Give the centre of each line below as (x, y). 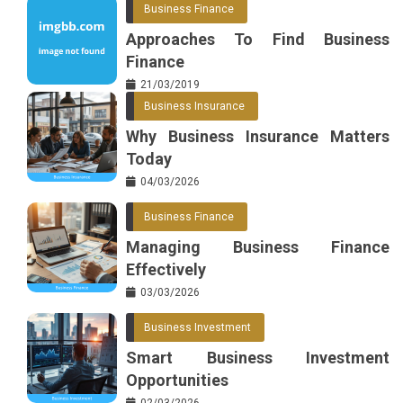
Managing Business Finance (258, 246)
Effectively (166, 269)
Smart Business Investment (258, 357)
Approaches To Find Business (258, 39)
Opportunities (177, 380)
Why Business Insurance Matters (258, 136)
